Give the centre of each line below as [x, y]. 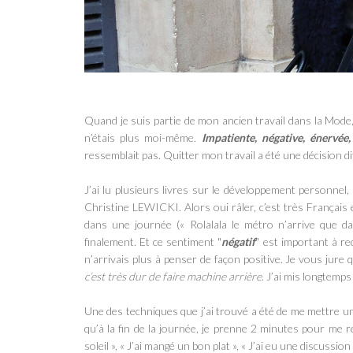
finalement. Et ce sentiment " [153, 241]
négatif [239, 241]
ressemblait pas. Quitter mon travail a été [184, 154]
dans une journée [131, 224]
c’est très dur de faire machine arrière [173, 276]
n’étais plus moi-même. [143, 137]
